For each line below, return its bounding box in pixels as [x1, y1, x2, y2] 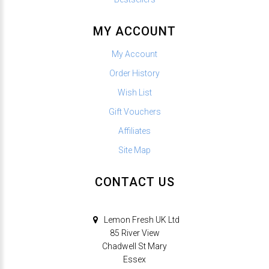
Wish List [117, 87, 152, 97]
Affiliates [118, 125, 151, 136]
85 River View [109, 228, 160, 238]
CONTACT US [94, 174, 175, 189]
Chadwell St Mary [102, 241, 167, 251]
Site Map [118, 145, 151, 155]
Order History [109, 68, 160, 78]
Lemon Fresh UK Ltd [101, 214, 180, 225]
